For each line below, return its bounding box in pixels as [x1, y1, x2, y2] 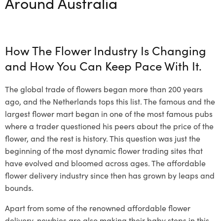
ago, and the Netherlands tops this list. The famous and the [5, 96, 215, 107]
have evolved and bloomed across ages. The [5, 157, 167, 169]
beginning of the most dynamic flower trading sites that [5, 145, 203, 156]
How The [5, 42, 52, 59]
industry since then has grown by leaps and [58, 170, 215, 181]
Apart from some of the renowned [5, 202, 127, 214]
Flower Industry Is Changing [55, 42, 206, 59]
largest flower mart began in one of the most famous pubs [5, 108, 213, 119]
